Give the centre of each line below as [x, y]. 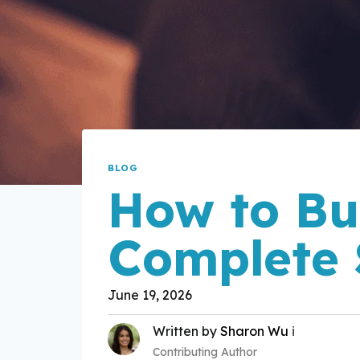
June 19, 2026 [150, 295]
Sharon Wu [254, 331]
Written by [186, 331]
